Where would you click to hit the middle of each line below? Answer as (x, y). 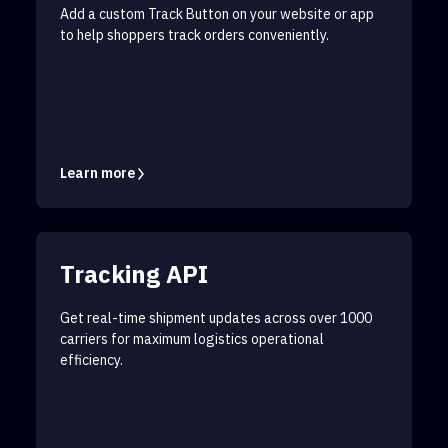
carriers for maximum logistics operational (192, 339)
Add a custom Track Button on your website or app (217, 14)
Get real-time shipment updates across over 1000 (216, 318)
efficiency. (91, 360)
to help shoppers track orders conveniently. (194, 35)
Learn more (99, 173)
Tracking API (134, 274)
